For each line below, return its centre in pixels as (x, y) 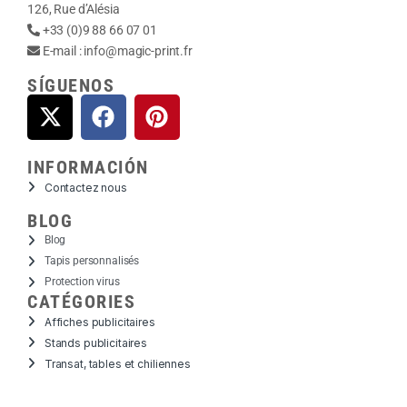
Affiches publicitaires (99, 322)
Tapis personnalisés (92, 261)
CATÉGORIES (81, 301)
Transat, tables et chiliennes (117, 363)
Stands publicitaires (96, 342)
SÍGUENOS (71, 85)
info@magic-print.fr (138, 50)
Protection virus (82, 282)
